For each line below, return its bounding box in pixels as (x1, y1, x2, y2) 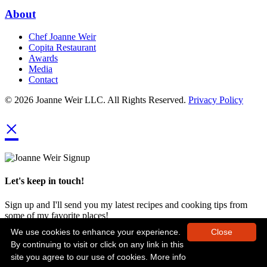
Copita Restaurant (29, 42, 96, 53)
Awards (29, 53, 58, 64)
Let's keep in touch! (5, 176, 84, 187)
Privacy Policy (188, 95, 243, 105)
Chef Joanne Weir (29, 32, 96, 42)
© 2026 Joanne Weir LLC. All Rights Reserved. (5, 95, 188, 105)
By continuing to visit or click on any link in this (11, 240, 184, 249)
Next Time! (5, 256, 41, 266)
